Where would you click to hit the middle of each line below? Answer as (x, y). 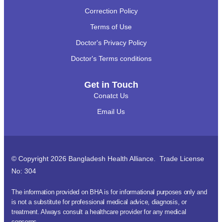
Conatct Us (111, 96)
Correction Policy (111, 11)
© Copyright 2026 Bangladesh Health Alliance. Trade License (108, 159)
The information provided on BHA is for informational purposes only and (109, 192)
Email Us (111, 112)
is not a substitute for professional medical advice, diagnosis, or (99, 202)
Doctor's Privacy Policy (111, 43)
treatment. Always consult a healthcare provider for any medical (99, 212)
